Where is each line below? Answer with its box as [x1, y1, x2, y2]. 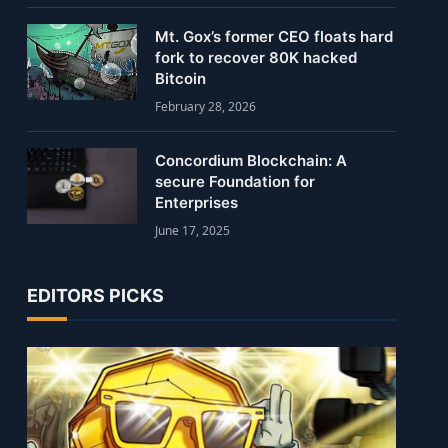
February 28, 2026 [154, 98, 256, 115]
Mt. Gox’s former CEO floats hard [154, 27, 393, 46]
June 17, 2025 [154, 222, 230, 239]
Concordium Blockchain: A [154, 151, 347, 170]
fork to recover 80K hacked [154, 48, 357, 67]
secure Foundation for [154, 172, 315, 191]
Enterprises [154, 193, 238, 212]
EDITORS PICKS [26, 285, 164, 306]
